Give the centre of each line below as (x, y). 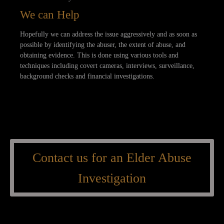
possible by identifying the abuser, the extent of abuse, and (103, 45)
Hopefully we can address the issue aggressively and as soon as (108, 34)
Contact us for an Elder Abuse (112, 157)
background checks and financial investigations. (87, 76)
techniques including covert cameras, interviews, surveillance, (107, 66)
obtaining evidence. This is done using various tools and (99, 55)
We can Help (50, 14)
